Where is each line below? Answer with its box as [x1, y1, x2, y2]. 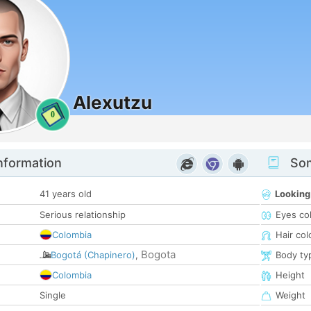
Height [276, 269, 305, 281]
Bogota [141, 248, 176, 262]
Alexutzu [73, 92, 152, 113]
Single [40, 289, 66, 301]
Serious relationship [40, 209, 126, 221]
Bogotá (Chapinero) [51, 249, 135, 261]
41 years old [40, 188, 92, 200]
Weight [276, 289, 305, 301]
